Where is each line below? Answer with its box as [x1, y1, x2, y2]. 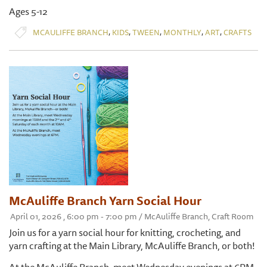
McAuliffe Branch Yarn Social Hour [9, 191, 201, 210]
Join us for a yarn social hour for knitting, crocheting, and [9, 225, 241, 241]
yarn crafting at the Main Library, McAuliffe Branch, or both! [9, 238, 255, 254]
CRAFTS [223, 26, 252, 38]
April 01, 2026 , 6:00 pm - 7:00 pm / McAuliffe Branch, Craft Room [10, 210, 254, 223]
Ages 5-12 [9, 4, 48, 20]
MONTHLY [163, 26, 201, 38]
